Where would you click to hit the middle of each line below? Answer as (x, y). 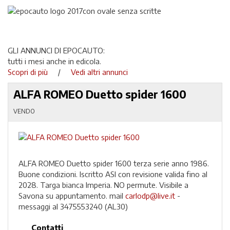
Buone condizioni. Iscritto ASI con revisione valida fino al (113, 174)
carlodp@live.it (150, 196)
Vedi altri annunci (99, 72)
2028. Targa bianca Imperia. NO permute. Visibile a (103, 185)
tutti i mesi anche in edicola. (54, 61)
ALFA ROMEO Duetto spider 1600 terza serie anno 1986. (114, 163)
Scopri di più (32, 72)
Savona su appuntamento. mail (72, 196)
